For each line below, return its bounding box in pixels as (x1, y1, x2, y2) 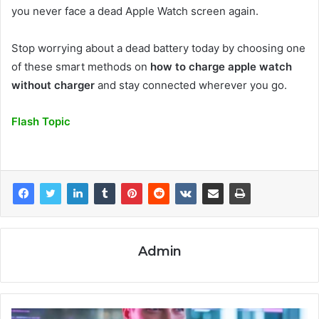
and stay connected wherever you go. (95, 78, 287, 92)
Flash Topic (11, 114, 70, 128)
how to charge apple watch (150, 59, 292, 73)
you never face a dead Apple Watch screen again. (11, 4, 258, 18)
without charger (11, 78, 95, 92)
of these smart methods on (11, 59, 150, 73)
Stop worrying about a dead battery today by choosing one (11, 41, 305, 55)
